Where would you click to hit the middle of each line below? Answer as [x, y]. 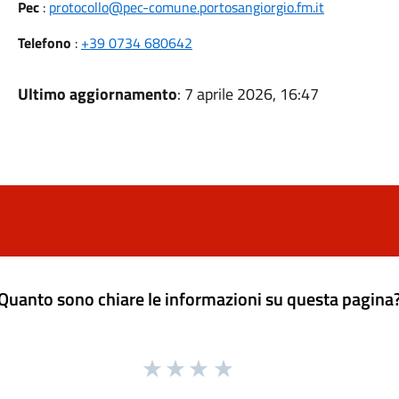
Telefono [44, 43]
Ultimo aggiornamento [97, 94]
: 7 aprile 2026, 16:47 [248, 94]
